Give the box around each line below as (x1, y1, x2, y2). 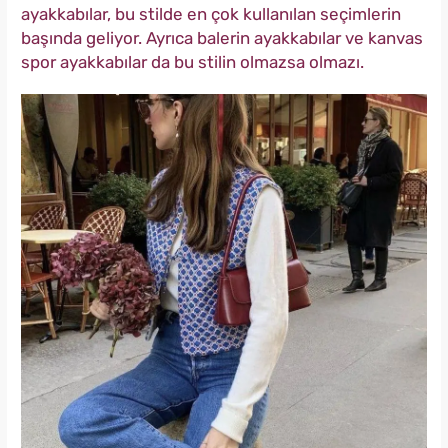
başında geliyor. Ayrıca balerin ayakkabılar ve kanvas (21, 28, 423, 49)
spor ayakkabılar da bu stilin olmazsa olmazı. (21, 52, 364, 73)
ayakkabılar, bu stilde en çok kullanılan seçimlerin (21, 4, 401, 25)
